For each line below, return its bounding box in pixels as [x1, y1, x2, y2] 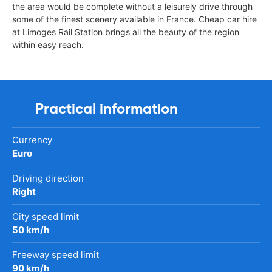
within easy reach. [12, 39, 84, 50]
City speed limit [12, 210, 79, 222]
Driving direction [12, 172, 84, 184]
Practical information [35, 99, 178, 118]
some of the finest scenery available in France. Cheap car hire [12, 13, 257, 24]
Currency [12, 134, 52, 146]
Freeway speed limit [12, 248, 99, 260]
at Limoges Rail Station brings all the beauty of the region [12, 26, 239, 37]
